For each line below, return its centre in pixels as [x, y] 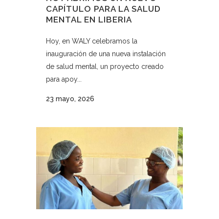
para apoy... [64, 79]
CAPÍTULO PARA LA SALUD [103, 9]
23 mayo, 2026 [70, 99]
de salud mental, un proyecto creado [105, 66]
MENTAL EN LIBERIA [89, 19]
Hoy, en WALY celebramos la [92, 41]
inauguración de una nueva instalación [106, 54]
